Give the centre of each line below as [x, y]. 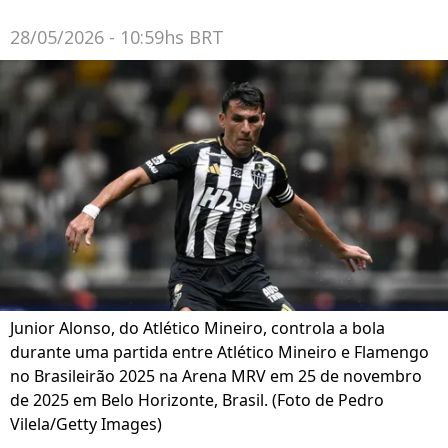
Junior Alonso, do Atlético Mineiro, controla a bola [197, 328]
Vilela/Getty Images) [86, 424]
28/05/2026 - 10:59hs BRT [117, 37]
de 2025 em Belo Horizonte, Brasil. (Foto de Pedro [197, 400]
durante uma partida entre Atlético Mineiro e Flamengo [219, 352]
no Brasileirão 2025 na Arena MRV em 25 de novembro [216, 376]
